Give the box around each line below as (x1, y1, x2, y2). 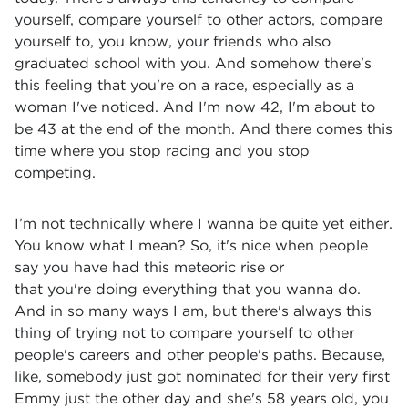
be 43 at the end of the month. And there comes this (15, 120, 393, 138)
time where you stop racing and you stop (15, 142, 310, 159)
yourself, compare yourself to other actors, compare (15, 11, 382, 28)
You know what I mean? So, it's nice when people (15, 237, 368, 254)
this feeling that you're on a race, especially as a (15, 76, 354, 94)
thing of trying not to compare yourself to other (15, 324, 354, 342)
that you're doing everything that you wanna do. (15, 280, 361, 298)
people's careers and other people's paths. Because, (15, 346, 385, 363)
